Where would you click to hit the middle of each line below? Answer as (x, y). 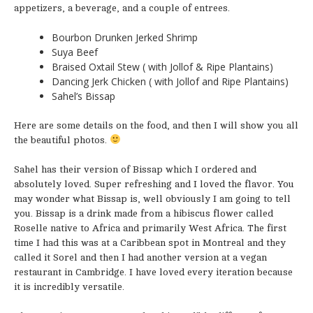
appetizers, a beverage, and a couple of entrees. (122, 8)
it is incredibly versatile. (69, 287)
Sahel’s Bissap (83, 96)
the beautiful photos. (62, 140)
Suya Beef (75, 52)
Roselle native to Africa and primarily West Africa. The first (150, 228)
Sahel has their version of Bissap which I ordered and (135, 169)
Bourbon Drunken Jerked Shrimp (125, 37)
